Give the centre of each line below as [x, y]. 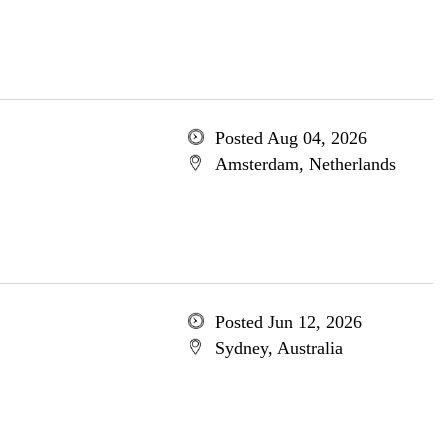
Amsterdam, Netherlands [305, 164]
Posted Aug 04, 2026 [290, 138]
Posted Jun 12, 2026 [288, 322]
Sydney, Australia [278, 348]
